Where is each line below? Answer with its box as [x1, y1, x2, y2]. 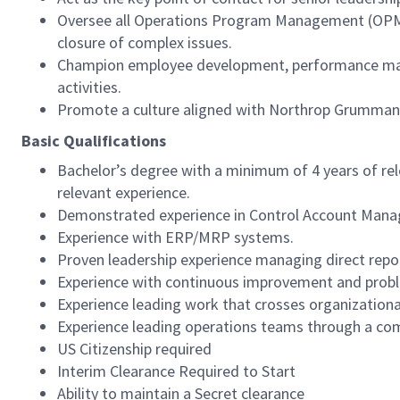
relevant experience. [57, 182, 190, 203]
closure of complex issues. [57, 32, 232, 53]
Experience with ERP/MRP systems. [57, 227, 294, 247]
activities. [57, 77, 121, 97]
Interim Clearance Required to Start [57, 361, 296, 381]
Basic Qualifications [21, 130, 166, 151]
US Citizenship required [57, 338, 212, 359]
